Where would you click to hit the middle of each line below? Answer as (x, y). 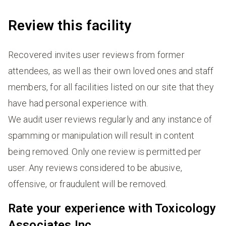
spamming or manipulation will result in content (101, 135)
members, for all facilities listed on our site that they (111, 87)
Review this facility (70, 25)
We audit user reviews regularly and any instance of (110, 119)
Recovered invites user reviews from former (96, 54)
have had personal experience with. (78, 103)
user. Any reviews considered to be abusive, (95, 167)
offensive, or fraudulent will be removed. (88, 184)
